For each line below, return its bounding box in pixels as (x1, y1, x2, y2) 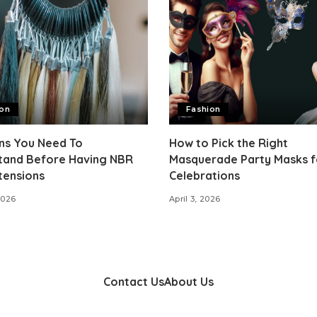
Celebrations (169, 168, 240, 183)
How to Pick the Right (169, 136, 288, 151)
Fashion (186, 104, 221, 115)
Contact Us (103, 275, 164, 289)
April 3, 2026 (169, 194, 221, 204)
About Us (164, 275, 214, 289)
